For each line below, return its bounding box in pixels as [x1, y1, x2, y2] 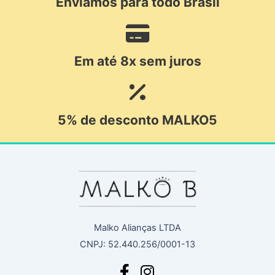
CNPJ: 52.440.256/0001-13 [80, 239, 195, 250]
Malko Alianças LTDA [94, 222, 181, 233]
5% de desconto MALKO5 [58, 112, 217, 128]
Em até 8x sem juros [74, 53, 201, 69]
